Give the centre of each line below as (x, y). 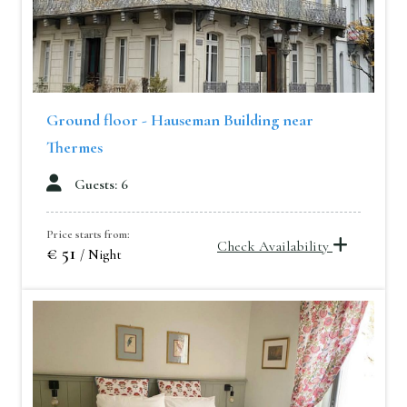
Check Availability (275, 246)
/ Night (101, 254)
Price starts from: (88, 234)
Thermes (74, 147)
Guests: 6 (101, 184)
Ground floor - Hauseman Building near (180, 120)
